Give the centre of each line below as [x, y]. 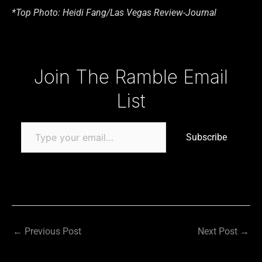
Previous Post [52, 232]
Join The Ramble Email [131, 77]
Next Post [219, 232]
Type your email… [35, 64]
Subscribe [206, 137]
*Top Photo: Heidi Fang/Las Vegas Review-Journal [114, 12]
